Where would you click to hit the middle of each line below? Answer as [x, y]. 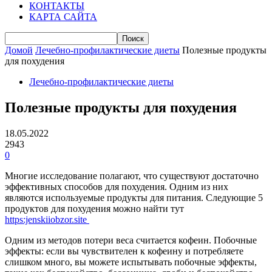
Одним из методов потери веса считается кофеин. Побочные [131, 240]
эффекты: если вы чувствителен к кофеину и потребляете [124, 251]
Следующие [232, 197]
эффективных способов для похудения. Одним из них [117, 186]
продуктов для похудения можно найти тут [94, 208]
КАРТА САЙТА [63, 17]
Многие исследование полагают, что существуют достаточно [132, 175]
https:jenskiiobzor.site [46, 219]
